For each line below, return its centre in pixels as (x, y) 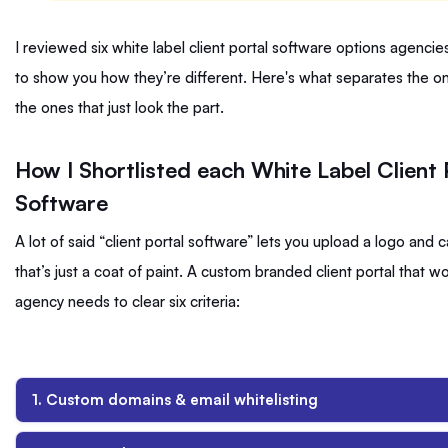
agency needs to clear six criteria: (129, 302)
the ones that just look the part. (121, 108)
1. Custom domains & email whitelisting (175, 400)
